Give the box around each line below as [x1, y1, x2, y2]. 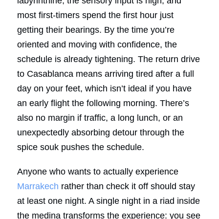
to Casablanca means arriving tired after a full [17, 68, 194, 79]
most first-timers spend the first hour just [17, 10, 174, 20]
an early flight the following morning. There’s [17, 98, 189, 108]
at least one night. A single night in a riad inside [17, 196, 200, 206]
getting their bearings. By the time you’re [17, 24, 175, 35]
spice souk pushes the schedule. [17, 142, 144, 152]
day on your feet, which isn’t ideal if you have [17, 83, 192, 93]
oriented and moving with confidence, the [17, 39, 177, 49]
